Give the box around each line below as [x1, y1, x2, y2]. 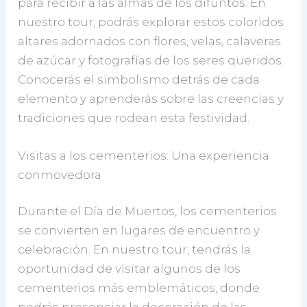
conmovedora [18, 167, 102, 182]
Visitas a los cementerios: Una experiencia [18, 148, 270, 162]
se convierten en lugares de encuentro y [18, 223, 260, 238]
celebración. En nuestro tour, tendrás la [18, 243, 251, 257]
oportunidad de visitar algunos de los [18, 262, 241, 276]
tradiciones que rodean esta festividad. [18, 110, 250, 125]
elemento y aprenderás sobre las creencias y [18, 91, 284, 106]
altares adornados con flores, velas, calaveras [18, 34, 282, 48]
